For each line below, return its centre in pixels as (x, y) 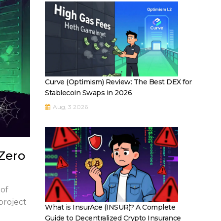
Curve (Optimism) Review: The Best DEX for (118, 82)
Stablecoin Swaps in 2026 (88, 92)
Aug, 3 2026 (70, 107)
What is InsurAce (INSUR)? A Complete (110, 207)
